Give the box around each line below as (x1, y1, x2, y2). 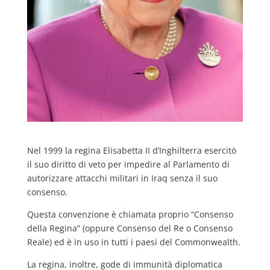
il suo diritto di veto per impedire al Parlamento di (27, 158, 230, 170)
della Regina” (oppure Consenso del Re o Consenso (27, 222, 233, 234)
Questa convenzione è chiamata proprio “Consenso (27, 208, 233, 220)
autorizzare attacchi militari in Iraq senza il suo (27, 172, 218, 184)
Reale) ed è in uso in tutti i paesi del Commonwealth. (27, 236, 240, 248)
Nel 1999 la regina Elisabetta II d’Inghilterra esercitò (27, 144, 236, 156)
